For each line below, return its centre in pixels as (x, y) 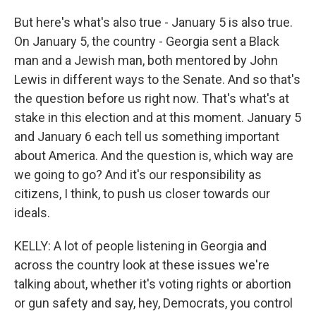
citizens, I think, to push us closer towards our (142, 194)
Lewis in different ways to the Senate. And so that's (157, 79)
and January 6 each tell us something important (147, 136)
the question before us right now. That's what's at (152, 98)
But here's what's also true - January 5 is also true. (153, 22)
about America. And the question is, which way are (154, 156)
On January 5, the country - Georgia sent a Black (147, 41)
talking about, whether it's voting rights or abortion (153, 284)
